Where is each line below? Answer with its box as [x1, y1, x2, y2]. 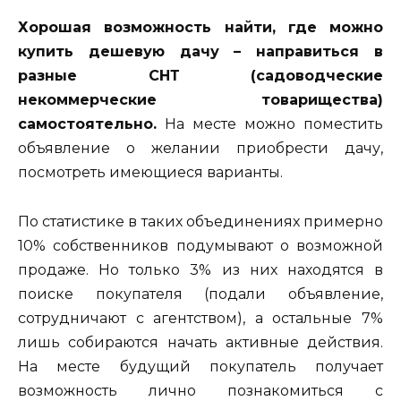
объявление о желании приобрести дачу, [18, 140, 383, 158]
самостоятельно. [18, 115, 157, 133]
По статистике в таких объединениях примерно [18, 212, 383, 230]
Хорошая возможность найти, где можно [18, 19, 383, 37]
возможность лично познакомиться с [18, 381, 383, 399]
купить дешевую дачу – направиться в [18, 43, 383, 61]
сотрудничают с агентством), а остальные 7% [18, 309, 383, 327]
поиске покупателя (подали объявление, [18, 285, 383, 303]
